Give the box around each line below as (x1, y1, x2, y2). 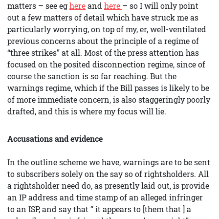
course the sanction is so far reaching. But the (7, 71, 176, 81)
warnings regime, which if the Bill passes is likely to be (7, 83, 209, 93)
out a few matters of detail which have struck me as (7, 12, 198, 22)
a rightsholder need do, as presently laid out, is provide (7, 180, 209, 191)
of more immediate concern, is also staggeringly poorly (7, 94, 210, 105)
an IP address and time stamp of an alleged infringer (7, 192, 203, 202)
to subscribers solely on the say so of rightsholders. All (7, 169, 209, 179)
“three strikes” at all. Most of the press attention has (7, 47, 199, 58)
